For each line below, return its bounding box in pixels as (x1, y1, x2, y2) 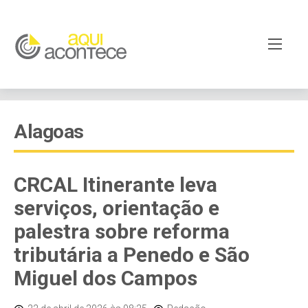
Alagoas (14, 120, 84, 143)
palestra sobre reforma (14, 219, 230, 243)
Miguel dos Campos (14, 266, 197, 290)
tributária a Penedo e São (14, 243, 250, 267)
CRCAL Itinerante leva (14, 173, 217, 197)
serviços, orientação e (14, 196, 219, 220)
